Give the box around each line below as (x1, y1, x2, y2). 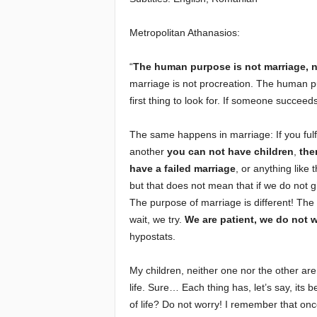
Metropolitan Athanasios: (129, 26, 240, 38)
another (129, 145, 167, 157)
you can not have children (166, 145, 294, 157)
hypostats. (129, 230, 175, 242)
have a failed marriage (129, 162, 236, 174)
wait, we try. (129, 213, 182, 225)
